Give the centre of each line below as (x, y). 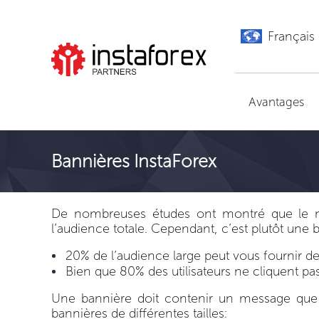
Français (292, 36)
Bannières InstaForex (134, 161)
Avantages (276, 102)
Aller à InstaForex (126, 94)
